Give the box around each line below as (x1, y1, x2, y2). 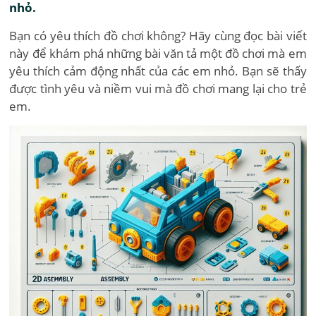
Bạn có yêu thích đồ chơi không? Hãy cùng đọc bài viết (9, 28, 307, 44)
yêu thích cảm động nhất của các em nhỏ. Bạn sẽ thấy (9, 63, 307, 79)
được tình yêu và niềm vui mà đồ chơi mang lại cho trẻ (9, 80, 307, 97)
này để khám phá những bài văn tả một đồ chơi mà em (9, 45, 307, 61)
